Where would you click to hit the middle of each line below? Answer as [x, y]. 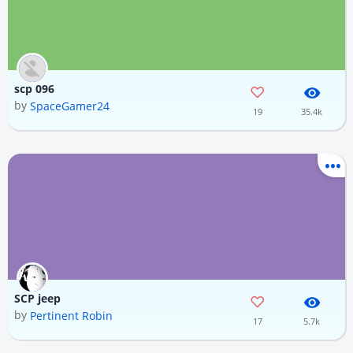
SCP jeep [37, 299]
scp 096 [34, 89]
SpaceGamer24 [70, 106]
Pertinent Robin [71, 316]
